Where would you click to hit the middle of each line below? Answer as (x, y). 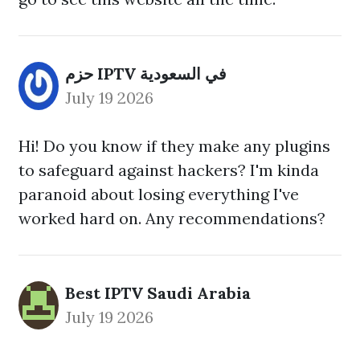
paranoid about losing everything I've (159, 194)
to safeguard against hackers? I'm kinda (169, 170)
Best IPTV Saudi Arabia (158, 293)
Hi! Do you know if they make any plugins (174, 146)
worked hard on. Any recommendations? (172, 218)
